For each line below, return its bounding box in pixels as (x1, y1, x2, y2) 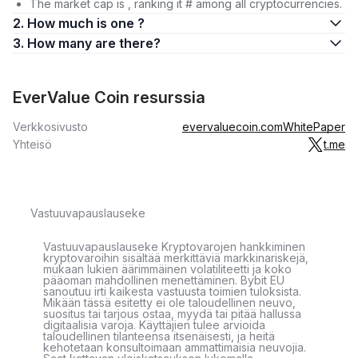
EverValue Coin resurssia (13, 88, 205, 107)
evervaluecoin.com (182, 120, 283, 133)
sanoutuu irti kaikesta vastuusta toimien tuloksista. (43, 284, 301, 298)
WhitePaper (283, 120, 345, 133)
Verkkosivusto (13, 120, 88, 133)
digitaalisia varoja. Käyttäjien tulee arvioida (43, 318, 265, 332)
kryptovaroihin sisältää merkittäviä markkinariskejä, (43, 251, 308, 265)
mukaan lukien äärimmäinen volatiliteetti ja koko (43, 262, 292, 276)
